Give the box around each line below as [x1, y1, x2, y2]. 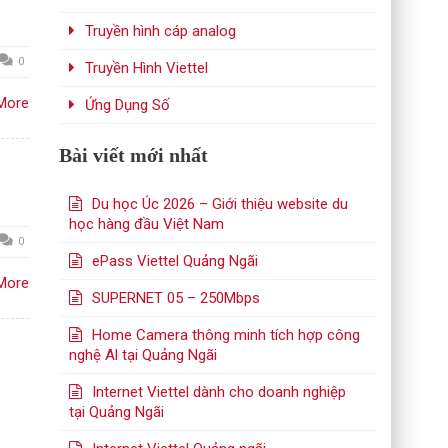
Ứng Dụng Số [85, 96, 171, 114]
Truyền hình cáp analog [85, 22, 237, 40]
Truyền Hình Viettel [85, 59, 209, 77]
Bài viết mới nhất [59, 144, 209, 166]
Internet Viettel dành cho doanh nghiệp [92, 383, 347, 401]
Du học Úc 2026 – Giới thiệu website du [92, 195, 349, 213]
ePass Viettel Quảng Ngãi [92, 252, 259, 270]
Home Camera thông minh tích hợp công [92, 326, 361, 344]
